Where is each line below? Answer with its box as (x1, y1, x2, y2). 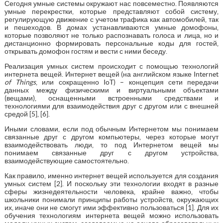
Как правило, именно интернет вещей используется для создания (4, 171, 219, 180)
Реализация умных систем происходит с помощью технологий (4, 62, 219, 70)
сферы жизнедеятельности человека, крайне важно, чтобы (4, 187, 219, 196)
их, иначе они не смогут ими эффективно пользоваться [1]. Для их (4, 203, 219, 212)
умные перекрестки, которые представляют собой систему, (4, 7, 219, 15)
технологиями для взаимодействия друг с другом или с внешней (4, 102, 219, 110)
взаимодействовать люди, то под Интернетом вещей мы (4, 140, 219, 149)
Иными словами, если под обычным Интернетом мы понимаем (4, 124, 219, 133)
